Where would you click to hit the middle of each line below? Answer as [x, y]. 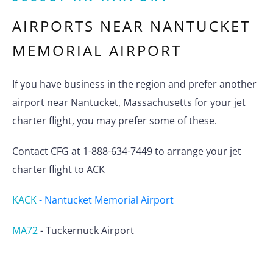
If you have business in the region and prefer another [134, 84]
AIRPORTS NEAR [81, 26]
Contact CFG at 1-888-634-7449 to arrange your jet [127, 151]
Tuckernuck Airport [90, 231]
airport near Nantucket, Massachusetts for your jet [129, 103]
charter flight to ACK [58, 170]
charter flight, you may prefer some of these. [115, 121]
